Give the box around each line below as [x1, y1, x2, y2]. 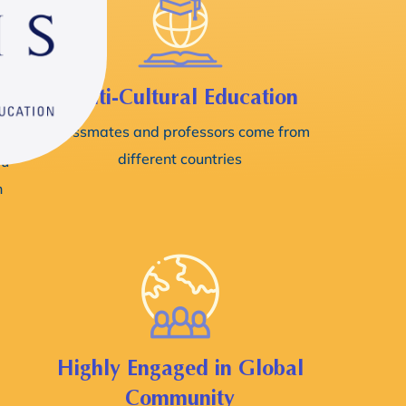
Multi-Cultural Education [62, 84, 299, 110]
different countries [118, 150, 243, 168]
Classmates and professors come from [50, 122, 311, 140]
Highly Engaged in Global [56, 355, 304, 381]
